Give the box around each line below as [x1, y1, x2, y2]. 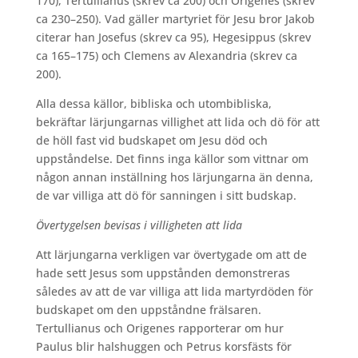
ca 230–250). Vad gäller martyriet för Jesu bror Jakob [35, 11, 315, 27]
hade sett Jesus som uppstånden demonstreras [35, 265, 290, 281]
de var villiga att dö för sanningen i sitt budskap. [35, 188, 296, 204]
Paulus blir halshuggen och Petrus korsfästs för [35, 339, 292, 355]
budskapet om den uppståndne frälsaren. [35, 302, 261, 318]
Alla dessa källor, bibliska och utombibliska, [35, 96, 272, 112]
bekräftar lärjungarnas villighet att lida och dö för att [35, 114, 320, 130]
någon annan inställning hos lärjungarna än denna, [35, 169, 313, 185]
